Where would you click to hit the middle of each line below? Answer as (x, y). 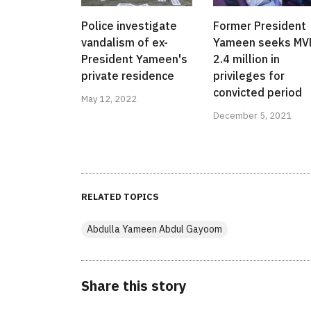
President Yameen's (134, 59)
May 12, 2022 (109, 99)
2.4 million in (246, 59)
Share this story (134, 286)
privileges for (249, 76)
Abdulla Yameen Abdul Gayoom (154, 229)
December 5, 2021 (252, 116)
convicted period (258, 93)
